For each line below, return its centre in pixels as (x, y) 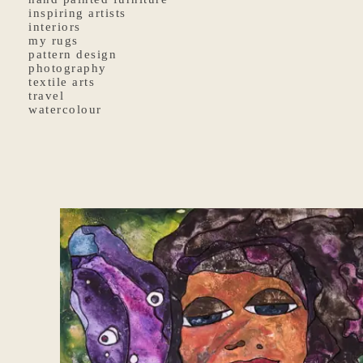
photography (68, 68)
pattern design (73, 54)
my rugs (53, 41)
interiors (55, 27)
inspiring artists (77, 13)
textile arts (62, 82)
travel (46, 96)
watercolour (65, 109)
